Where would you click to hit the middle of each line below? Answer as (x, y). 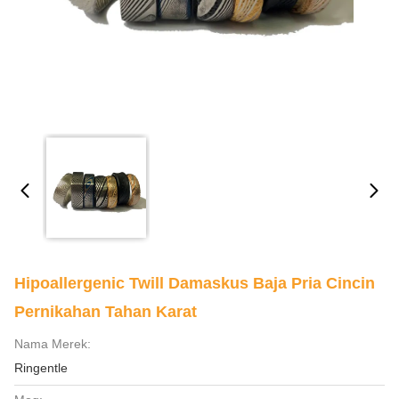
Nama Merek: (53, 344)
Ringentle (41, 368)
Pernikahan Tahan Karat (106, 312)
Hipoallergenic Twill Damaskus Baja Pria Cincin (195, 283)
